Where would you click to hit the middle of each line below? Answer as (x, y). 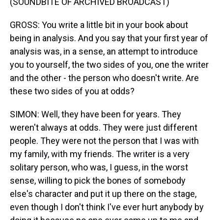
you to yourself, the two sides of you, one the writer (109, 65)
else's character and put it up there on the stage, (103, 194)
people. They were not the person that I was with (104, 141)
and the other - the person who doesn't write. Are (104, 78)
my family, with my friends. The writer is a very (100, 154)
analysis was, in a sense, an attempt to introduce (104, 51)
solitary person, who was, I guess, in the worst (99, 167)
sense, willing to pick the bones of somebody (98, 180)
